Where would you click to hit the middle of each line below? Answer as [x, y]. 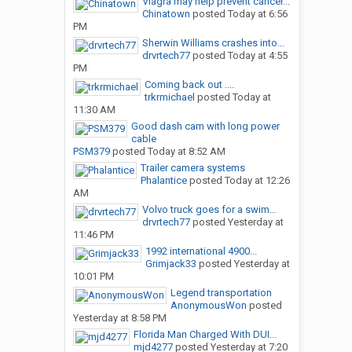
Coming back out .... [189, 85]
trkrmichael [169, 97]
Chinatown [166, 14]
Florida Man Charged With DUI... [205, 335]
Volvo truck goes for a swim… [209, 210]
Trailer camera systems [192, 168]
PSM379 [91, 152]
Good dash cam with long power [205, 126]
